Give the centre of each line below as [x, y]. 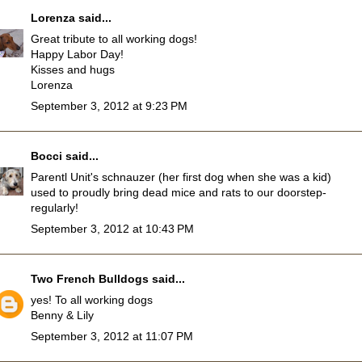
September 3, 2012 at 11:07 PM [112, 337]
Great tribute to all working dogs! [114, 39]
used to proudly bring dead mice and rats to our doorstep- [179, 193]
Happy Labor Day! [77, 55]
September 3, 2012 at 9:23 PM [109, 106]
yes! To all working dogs [92, 300]
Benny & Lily [62, 316]
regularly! [55, 208]
